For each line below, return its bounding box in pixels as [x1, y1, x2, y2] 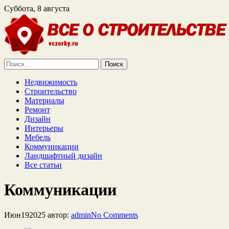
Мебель [25, 133, 51, 142]
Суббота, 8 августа [4, 4, 70, 13]
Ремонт [25, 105, 50, 114]
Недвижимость [25, 78, 77, 86]
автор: [45, 210, 71, 219]
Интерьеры [25, 124, 63, 132]
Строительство [25, 87, 77, 96]
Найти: [4, 58, 28, 67]
